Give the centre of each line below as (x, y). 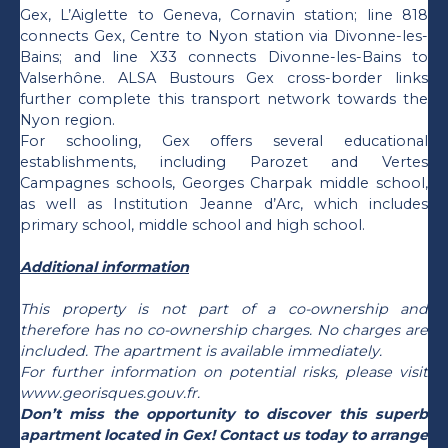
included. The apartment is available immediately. (201, 350)
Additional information (104, 266)
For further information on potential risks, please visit (224, 371)
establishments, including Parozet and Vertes (224, 161)
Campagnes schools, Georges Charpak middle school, (224, 182)
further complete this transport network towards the (224, 98)
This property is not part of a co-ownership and (224, 308)
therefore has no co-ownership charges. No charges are (224, 329)
